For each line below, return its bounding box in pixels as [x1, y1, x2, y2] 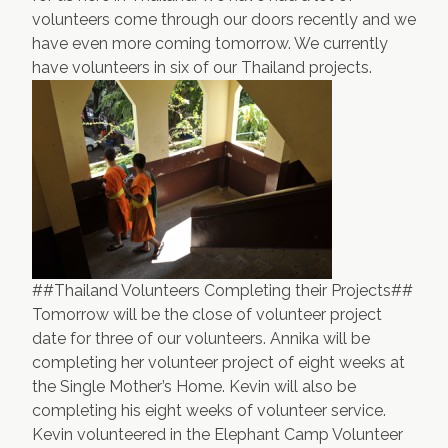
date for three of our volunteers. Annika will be [32, 329, 370, 348]
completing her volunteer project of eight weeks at [32, 353, 405, 372]
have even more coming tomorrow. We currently [32, 34, 388, 53]
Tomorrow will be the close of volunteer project [32, 305, 382, 324]
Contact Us [86, 33, 163, 50]
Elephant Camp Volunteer [214, 425, 403, 444]
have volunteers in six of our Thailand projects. [32, 58, 372, 77]
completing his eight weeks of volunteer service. [32, 401, 386, 420]
